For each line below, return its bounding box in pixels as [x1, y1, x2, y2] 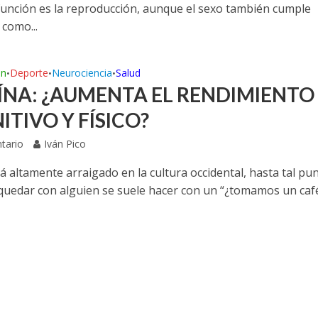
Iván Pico [44, 137, 87, 150]
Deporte [10, 66, 49, 79]
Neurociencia [52, 66, 113, 79]
